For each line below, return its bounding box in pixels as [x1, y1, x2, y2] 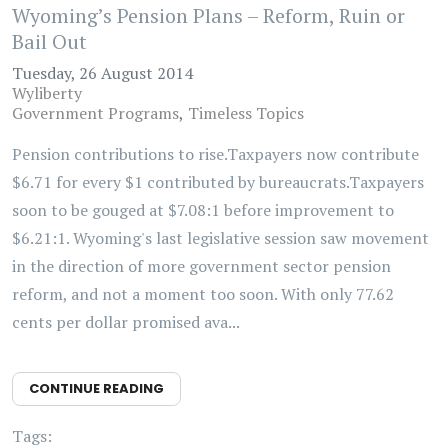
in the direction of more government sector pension [12, 255, 391, 277]
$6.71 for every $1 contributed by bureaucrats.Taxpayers [12, 171, 424, 193]
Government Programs [12, 102, 179, 124]
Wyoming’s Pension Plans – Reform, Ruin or [12, 2, 405, 29]
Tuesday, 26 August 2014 [12, 62, 193, 84]
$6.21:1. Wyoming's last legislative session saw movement [12, 227, 429, 249]
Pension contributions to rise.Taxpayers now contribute [12, 143, 419, 165]
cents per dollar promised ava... [12, 311, 240, 333]
